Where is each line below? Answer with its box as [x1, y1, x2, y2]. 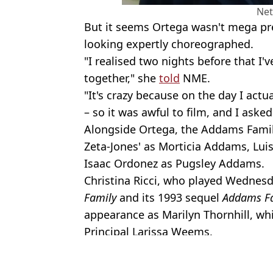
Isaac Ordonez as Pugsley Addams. [84, 155, 264, 171]
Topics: [84, 253, 118, 267]
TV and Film [153, 253, 206, 267]
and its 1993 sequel [119, 190, 222, 205]
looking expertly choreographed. [84, 36, 253, 51]
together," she [84, 70, 159, 85]
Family [84, 190, 119, 205]
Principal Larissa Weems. [84, 224, 213, 239]
